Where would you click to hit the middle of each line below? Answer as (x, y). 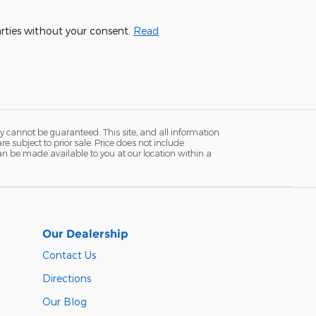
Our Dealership (85, 233)
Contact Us (69, 255)
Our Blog (65, 301)
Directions (67, 278)
